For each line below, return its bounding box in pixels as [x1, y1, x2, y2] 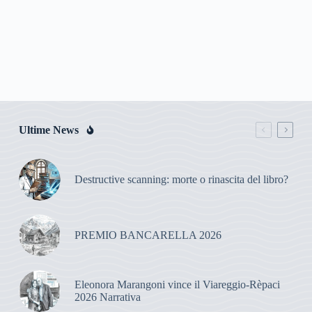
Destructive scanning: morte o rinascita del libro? [74, 173, 288, 186]
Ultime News [18, 123, 79, 136]
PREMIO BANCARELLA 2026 [74, 229, 221, 242]
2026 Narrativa [74, 291, 141, 304]
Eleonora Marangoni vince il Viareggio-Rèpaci [74, 279, 280, 291]
